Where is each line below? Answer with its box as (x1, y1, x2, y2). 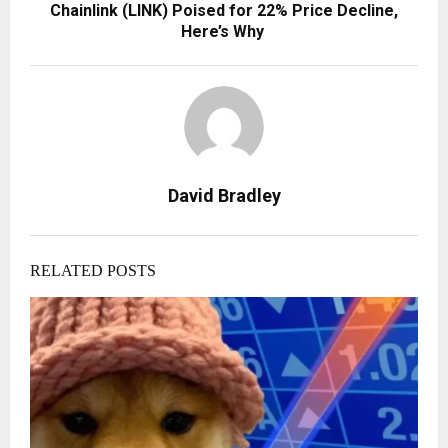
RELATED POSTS (30, 262, 156, 280)
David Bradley (167, 185, 281, 207)
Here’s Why (180, 22, 268, 42)
